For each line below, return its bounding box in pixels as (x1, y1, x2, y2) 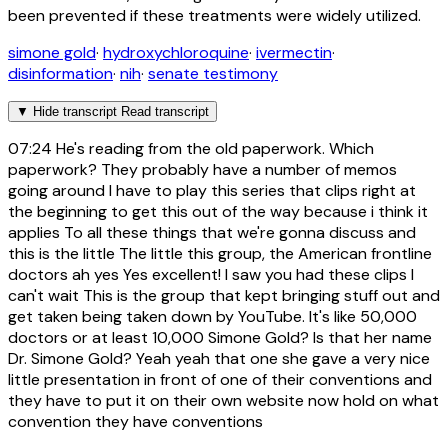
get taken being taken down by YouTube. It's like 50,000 (8, 306, 417, 328)
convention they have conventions (8, 411, 263, 433)
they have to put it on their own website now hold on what (8, 390, 439, 412)
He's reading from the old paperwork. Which (52, 138, 374, 160)
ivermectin (256, 42, 332, 64)
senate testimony (148, 63, 278, 85)
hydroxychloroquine (103, 42, 249, 64)
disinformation (8, 63, 113, 85)
